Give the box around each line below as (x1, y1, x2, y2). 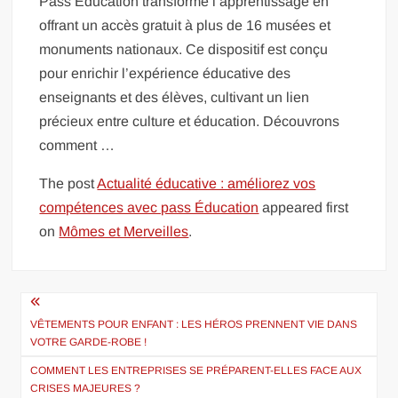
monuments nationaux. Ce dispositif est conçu (39, 41, 329, 57)
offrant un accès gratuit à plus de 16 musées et (39, 17, 331, 33)
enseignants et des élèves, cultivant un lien (39, 89, 310, 105)
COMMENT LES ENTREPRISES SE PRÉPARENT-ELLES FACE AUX (30, 363, 362, 377)
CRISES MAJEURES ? (30, 381, 141, 394)
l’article (11, 344, 98, 384)
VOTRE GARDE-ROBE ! (30, 335, 147, 348)
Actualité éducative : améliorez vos (97, 175, 316, 191)
